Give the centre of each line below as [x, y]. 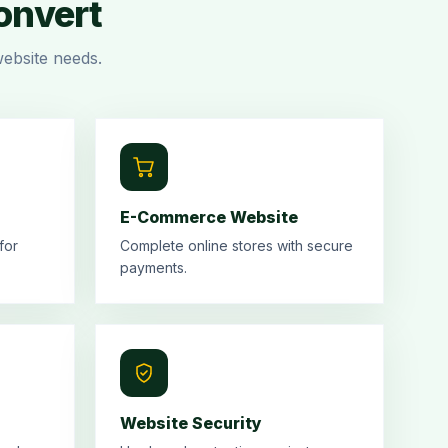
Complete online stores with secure [236, 245]
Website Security [191, 423]
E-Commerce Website [209, 217]
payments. [153, 267]
